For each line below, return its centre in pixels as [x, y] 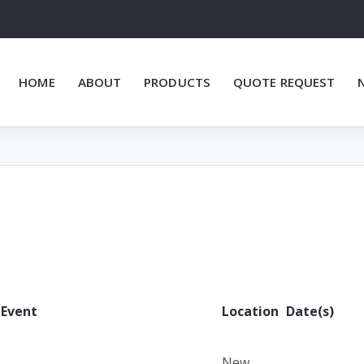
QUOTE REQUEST [284, 82]
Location [250, 311]
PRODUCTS [177, 82]
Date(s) [310, 311]
